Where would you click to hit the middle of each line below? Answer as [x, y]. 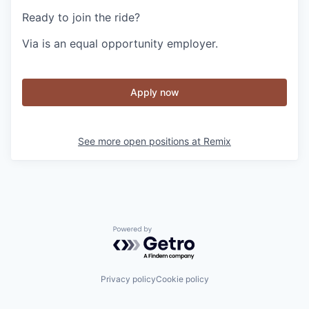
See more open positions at [141, 141]
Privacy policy [128, 279]
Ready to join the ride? [81, 17]
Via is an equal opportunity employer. [120, 43]
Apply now [154, 92]
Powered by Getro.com [173, 233]
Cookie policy [182, 279]
